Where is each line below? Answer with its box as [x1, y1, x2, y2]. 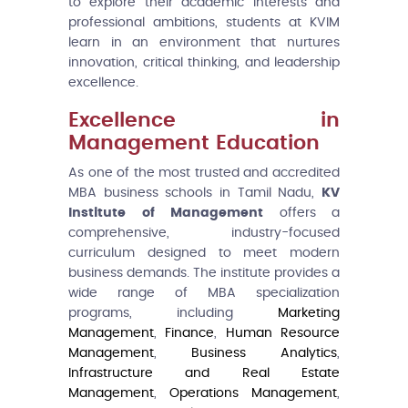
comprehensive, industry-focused [68, 226, 340, 240]
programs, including [68, 306, 278, 320]
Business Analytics [191, 346, 337, 360]
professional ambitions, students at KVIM [68, 15, 340, 29]
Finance [165, 326, 215, 340]
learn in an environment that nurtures [68, 36, 340, 49]
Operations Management [169, 386, 337, 400]
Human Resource [225, 326, 341, 340]
